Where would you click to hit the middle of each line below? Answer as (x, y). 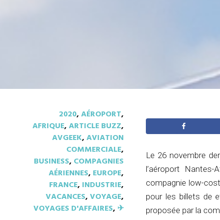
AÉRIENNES (69, 173)
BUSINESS (52, 162)
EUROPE (107, 173)
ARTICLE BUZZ (95, 126)
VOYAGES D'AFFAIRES (73, 209)
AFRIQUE (48, 126)
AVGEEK (67, 138)
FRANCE (63, 185)
